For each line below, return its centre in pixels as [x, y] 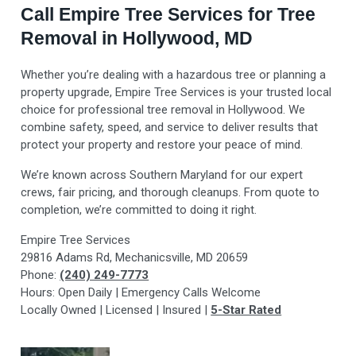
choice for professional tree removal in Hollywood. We [163, 110]
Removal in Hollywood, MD [137, 39]
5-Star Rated [246, 310]
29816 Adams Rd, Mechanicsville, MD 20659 [135, 258]
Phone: [41, 275]
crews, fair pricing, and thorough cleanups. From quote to [170, 193]
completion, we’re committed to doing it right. [139, 210]
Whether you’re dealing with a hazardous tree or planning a [174, 75]
